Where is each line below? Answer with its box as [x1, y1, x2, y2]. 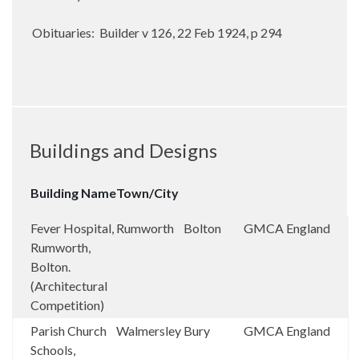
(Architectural [30, 278, 107, 293]
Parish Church [30, 323, 107, 338]
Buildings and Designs [30, 139, 217, 162]
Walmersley [116, 323, 184, 338]
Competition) [30, 297, 104, 313]
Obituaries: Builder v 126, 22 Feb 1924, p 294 [32, 25, 282, 40]
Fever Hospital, [30, 220, 114, 236]
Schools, [30, 342, 75, 357]
